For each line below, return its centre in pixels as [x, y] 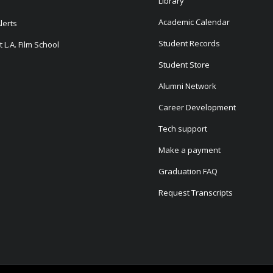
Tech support [183, 129]
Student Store [184, 65]
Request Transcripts [196, 193]
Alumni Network [188, 86]
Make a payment [190, 150]
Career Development [197, 108]
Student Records [190, 44]
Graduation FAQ [188, 172]
